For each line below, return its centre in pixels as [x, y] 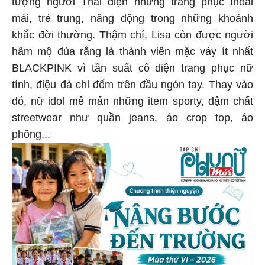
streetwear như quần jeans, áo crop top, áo [132, 120]
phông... [31, 136]
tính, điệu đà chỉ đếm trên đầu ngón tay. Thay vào [132, 87]
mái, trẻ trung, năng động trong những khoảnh [132, 20]
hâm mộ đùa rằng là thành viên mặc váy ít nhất [132, 54]
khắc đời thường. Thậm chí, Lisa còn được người [132, 37]
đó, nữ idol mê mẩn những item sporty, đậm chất [132, 103]
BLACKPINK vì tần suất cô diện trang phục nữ [132, 70]
